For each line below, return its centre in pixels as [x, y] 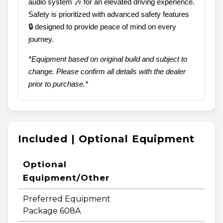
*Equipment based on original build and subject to [108, 59]
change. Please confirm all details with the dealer [107, 72]
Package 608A [52, 211]
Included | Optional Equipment [106, 139]
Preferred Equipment [67, 199]
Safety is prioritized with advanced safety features [109, 14]
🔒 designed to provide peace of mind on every [102, 27]
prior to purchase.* [58, 84]
